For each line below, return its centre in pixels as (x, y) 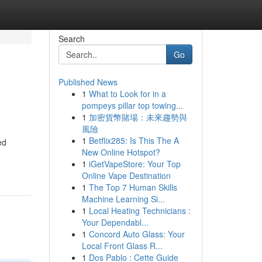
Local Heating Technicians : (139, 211)
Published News (88, 82)
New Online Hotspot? (121, 152)
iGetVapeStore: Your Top (135, 164)
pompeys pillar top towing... (132, 105)
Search (71, 39)
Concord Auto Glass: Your (137, 234)
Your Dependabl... (115, 222)
